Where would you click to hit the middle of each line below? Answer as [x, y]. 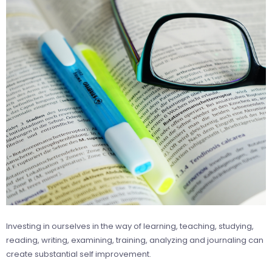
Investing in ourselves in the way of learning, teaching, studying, [130, 226]
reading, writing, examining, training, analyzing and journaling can [135, 240]
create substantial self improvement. [79, 254]
